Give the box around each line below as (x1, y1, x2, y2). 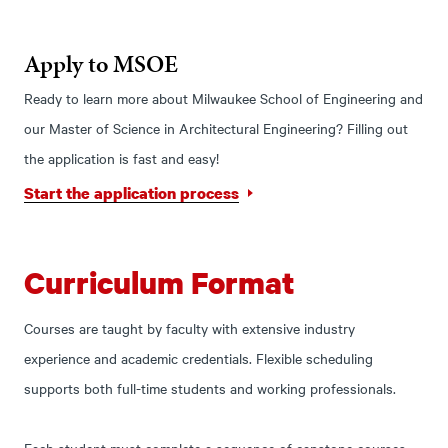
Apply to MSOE (24, 47, 179, 81)
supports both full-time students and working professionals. (24, 377, 397, 398)
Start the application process (24, 181, 240, 204)
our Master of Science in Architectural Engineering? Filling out (24, 118, 409, 138)
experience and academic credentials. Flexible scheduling (24, 347, 374, 368)
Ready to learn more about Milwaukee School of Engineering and (24, 88, 424, 108)
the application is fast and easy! (24, 148, 220, 168)
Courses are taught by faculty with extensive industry (24, 317, 356, 338)
